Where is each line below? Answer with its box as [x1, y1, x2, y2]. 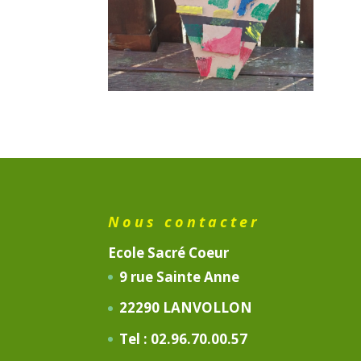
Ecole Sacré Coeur [108, 243, 230, 262]
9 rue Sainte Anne [119, 267, 240, 286]
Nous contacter [108, 211, 261, 231]
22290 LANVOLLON [119, 298, 253, 317]
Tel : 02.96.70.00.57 [119, 329, 248, 348]
